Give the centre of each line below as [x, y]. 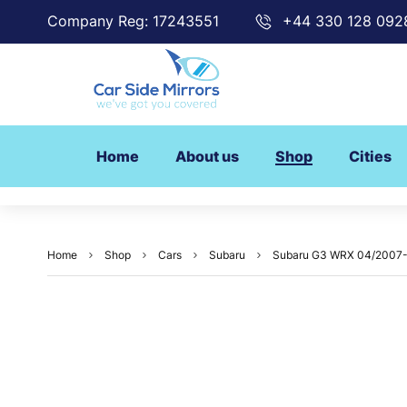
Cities [370, 157]
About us [207, 157]
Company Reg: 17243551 [133, 21]
